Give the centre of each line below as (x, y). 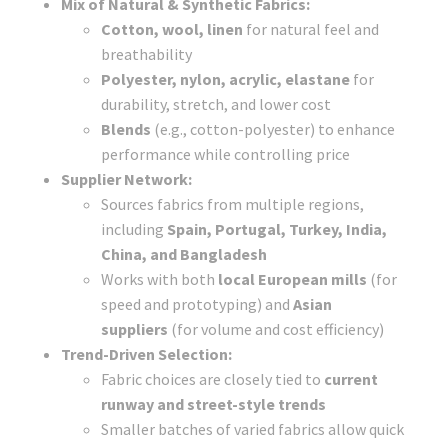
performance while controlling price (225, 154)
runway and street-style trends (213, 404)
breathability (146, 54)
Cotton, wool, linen (172, 29)
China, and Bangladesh (184, 254)
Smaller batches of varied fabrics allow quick (252, 429)
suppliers (134, 329)
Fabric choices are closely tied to (212, 379)
